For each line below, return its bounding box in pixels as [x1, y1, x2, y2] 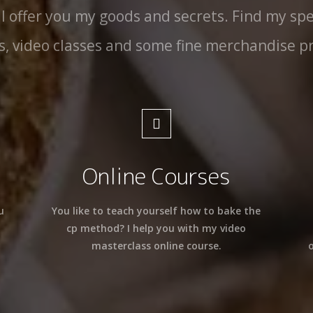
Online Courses [82, 161, 231, 191]
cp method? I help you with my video [66, 221, 247, 235]
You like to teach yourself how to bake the [52, 204, 261, 217]
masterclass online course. [91, 239, 221, 252]
